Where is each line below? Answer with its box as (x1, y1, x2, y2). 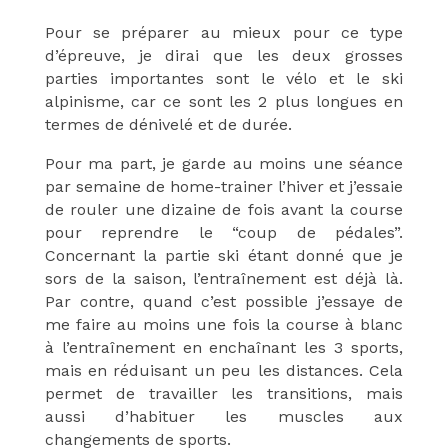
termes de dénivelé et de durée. (44, 115, 292, 135)
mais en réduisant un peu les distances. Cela (44, 361, 404, 381)
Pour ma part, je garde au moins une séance (44, 154, 404, 174)
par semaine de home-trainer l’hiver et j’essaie (44, 177, 404, 197)
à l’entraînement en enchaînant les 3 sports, (44, 338, 404, 358)
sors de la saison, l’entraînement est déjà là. (44, 269, 404, 289)
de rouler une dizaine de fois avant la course (44, 200, 404, 220)
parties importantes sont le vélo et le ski (44, 69, 404, 89)
